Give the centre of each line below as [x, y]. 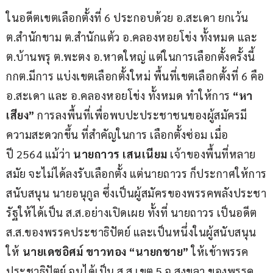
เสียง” [20, 115]
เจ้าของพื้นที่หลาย [211, 154]
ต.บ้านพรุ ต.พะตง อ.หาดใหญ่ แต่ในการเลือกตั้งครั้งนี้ [132, 57]
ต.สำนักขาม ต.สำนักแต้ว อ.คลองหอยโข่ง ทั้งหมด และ [133, 37]
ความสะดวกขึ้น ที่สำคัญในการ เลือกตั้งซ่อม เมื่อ [117, 135]
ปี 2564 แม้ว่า [40, 154]
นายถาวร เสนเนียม [120, 154]
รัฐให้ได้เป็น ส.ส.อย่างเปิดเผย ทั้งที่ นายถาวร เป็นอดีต [133, 213]
